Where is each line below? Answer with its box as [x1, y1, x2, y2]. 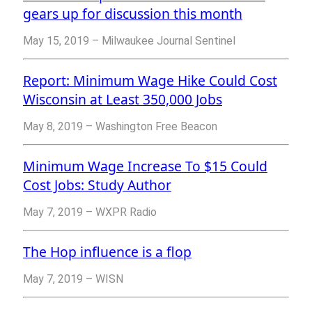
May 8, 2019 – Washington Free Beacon [23, 120, 217, 134]
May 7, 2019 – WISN [23, 272, 123, 286]
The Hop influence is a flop [23, 242, 192, 262]
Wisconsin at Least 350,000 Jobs [23, 90, 222, 109]
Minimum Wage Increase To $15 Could [23, 157, 267, 176]
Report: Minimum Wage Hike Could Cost [23, 71, 277, 91]
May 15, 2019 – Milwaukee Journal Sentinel [23, 34, 235, 48]
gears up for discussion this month [23, 4, 242, 24]
